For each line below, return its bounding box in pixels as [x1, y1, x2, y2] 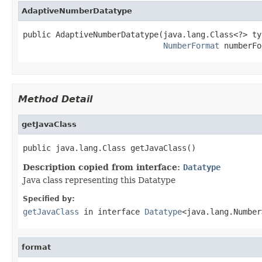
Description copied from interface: [23, 162, 183, 172]
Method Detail [18, 93, 92, 105]
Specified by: [23, 194, 75, 203]
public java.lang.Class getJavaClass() [23, 143, 196, 153]
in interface [79, 206, 144, 216]
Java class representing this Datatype [23, 175, 175, 185]
